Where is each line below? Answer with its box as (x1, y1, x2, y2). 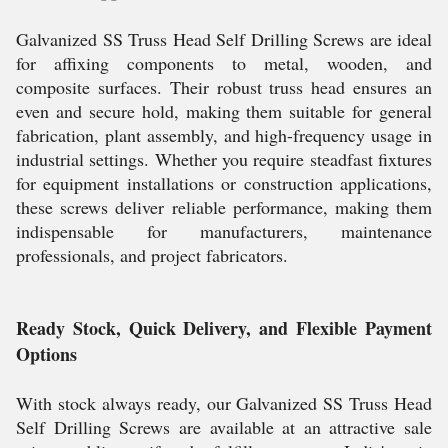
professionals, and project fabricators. (16, 243, 288, 267)
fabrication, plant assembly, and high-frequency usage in (16, 123, 432, 147)
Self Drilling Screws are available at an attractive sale (16, 415, 432, 439)
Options (16, 341, 77, 367)
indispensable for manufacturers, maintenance (16, 219, 432, 243)
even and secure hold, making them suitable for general (16, 99, 432, 123)
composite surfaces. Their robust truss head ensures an (16, 75, 432, 99)
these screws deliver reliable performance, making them (16, 195, 432, 219)
